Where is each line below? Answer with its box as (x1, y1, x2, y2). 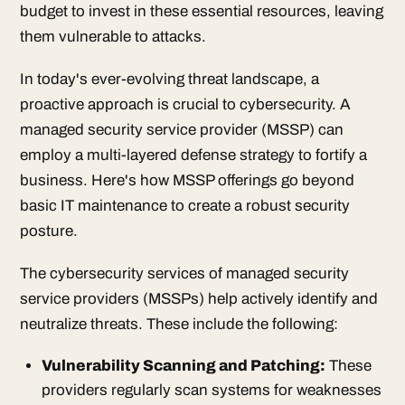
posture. (20, 221, 78, 240)
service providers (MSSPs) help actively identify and (20, 289, 378, 307)
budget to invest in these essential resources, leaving (20, 3, 383, 21)
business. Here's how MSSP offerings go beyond (20, 171, 354, 189)
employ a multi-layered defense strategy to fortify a (20, 146, 367, 164)
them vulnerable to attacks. (20, 28, 206, 46)
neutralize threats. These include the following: (20, 315, 338, 333)
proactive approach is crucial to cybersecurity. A (20, 95, 351, 113)
